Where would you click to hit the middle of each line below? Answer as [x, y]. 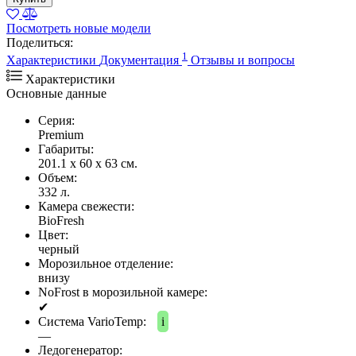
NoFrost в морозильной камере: [123, 292]
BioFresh [61, 221]
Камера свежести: [86, 207]
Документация [139, 60]
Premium [61, 135]
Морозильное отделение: [106, 264]
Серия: [56, 121]
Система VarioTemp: [94, 322]
